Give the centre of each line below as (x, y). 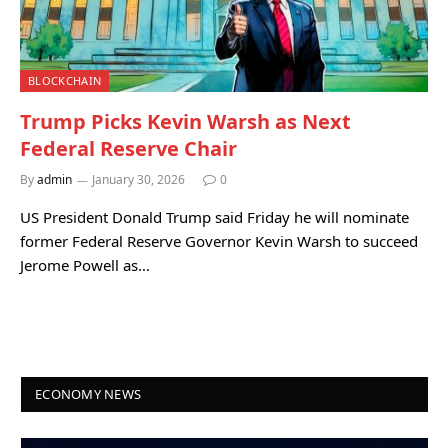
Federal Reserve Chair (128, 148)
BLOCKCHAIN (65, 80)
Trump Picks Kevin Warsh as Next (185, 121)
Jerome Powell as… (85, 265)
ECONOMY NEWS (88, 394)
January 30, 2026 (138, 179)
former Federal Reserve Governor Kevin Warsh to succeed (219, 241)
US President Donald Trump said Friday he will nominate (214, 217)
